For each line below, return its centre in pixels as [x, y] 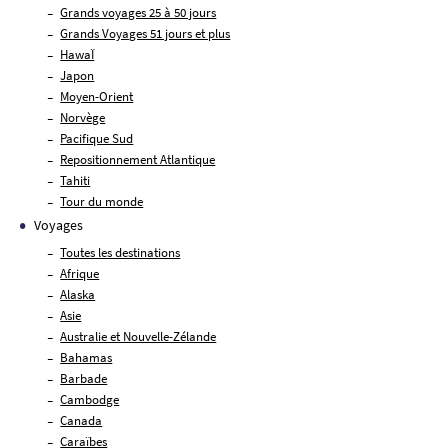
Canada [81, 420]
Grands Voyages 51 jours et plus [145, 33]
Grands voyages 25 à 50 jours [138, 12]
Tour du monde [102, 201]
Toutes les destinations [120, 252]
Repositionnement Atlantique [138, 159]
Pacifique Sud [97, 138]
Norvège [83, 117]
